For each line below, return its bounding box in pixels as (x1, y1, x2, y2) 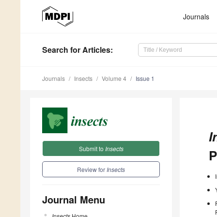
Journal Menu (42, 192, 105, 206)
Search (42, 44, 68, 56)
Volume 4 (102, 74, 126, 83)
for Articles (68, 44, 110, 56)
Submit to (78, 144, 105, 153)
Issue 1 (136, 74, 155, 83)
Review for (77, 165, 107, 173)
